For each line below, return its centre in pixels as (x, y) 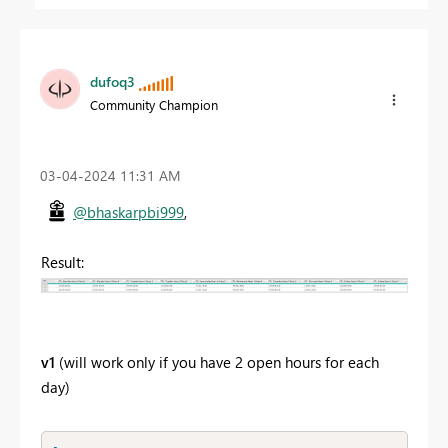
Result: (62, 262)
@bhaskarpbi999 (128, 212)
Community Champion (154, 104)
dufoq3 (112, 81)
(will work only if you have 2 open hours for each (217, 362)
